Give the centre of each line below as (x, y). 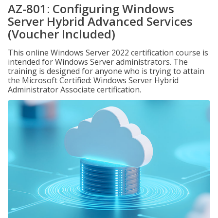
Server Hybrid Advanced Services (100, 21)
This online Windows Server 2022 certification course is (108, 53)
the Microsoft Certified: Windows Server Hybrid (93, 80)
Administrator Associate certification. (74, 90)
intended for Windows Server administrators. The (98, 62)
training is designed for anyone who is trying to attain (106, 71)
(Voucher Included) (62, 34)
